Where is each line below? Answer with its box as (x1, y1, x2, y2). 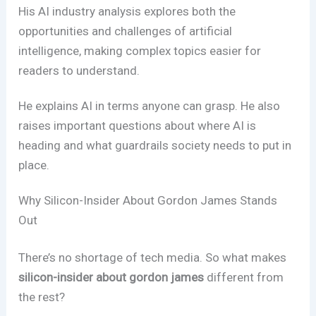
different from (204, 270, 284, 285)
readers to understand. (18, 63, 140, 78)
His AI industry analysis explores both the (18, 4, 236, 18)
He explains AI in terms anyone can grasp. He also (18, 98, 281, 113)
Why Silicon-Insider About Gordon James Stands (18, 193, 278, 207)
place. (18, 157, 50, 172)
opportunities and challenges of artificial (18, 23, 233, 38)
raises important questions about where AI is (18, 118, 257, 133)
